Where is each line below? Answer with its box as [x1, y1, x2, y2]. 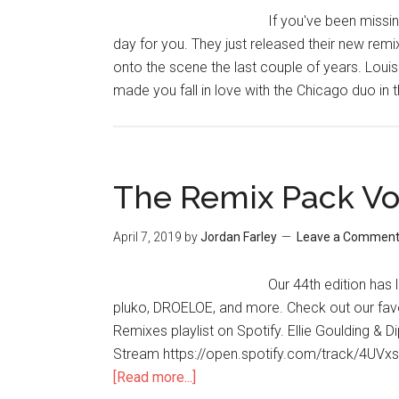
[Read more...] [113, 369, 196, 386]
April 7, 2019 [113, 230, 182, 244]
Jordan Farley [200, 230, 277, 244]
